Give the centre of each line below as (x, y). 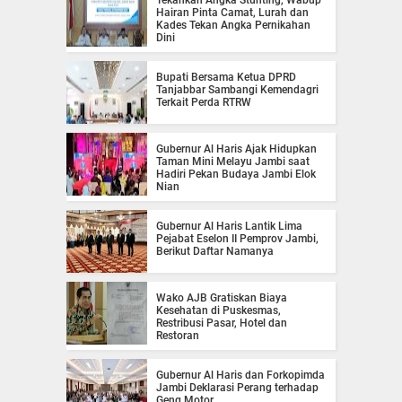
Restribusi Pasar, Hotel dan (222, 323)
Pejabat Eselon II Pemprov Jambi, (237, 238)
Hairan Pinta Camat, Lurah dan (232, 12)
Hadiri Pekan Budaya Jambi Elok (236, 174)
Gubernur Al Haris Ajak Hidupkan (236, 149)
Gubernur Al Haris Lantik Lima (229, 226)
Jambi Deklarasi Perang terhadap (237, 387)
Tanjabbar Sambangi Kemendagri (237, 89)
